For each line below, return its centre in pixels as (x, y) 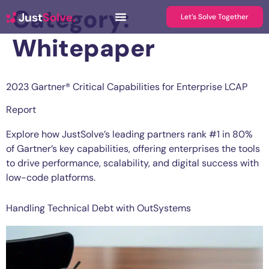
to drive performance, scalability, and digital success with (132, 163)
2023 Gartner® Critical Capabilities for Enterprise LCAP (127, 87)
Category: (71, 19)
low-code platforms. (51, 177)
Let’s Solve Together (215, 17)
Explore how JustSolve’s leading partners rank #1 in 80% (129, 134)
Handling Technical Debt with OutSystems (98, 208)
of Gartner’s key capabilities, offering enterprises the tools (133, 149)
